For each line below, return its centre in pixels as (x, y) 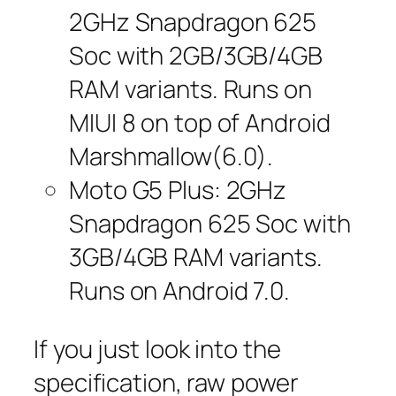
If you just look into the (157, 348)
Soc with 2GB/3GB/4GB (196, 56)
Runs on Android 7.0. (179, 291)
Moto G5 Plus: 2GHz (178, 190)
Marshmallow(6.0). (171, 156)
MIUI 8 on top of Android (200, 123)
